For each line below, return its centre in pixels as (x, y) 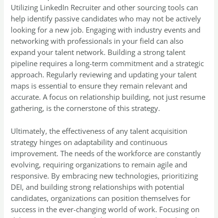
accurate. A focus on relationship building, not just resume (108, 97)
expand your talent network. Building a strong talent (98, 52)
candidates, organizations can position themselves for (101, 198)
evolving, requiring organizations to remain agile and (99, 164)
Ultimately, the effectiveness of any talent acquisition (99, 131)
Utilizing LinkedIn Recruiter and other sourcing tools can (105, 8)
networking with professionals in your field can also (97, 41)
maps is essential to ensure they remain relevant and (99, 86)
